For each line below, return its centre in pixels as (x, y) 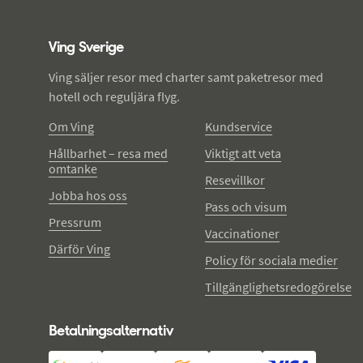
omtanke (73, 168)
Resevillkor (235, 179)
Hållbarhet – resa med (108, 153)
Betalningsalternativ (111, 330)
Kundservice (238, 126)
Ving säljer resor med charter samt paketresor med (186, 77)
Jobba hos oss (88, 195)
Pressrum (75, 222)
